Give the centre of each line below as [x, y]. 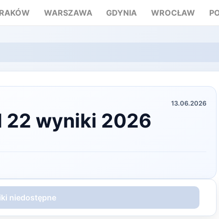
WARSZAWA [68, 13]
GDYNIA [122, 13]
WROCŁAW [173, 13]
